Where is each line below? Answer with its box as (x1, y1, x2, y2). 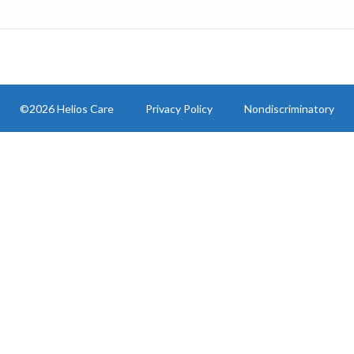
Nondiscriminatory (244, 102, 334, 115)
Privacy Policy (145, 102, 213, 115)
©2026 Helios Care (20, 102, 114, 115)
